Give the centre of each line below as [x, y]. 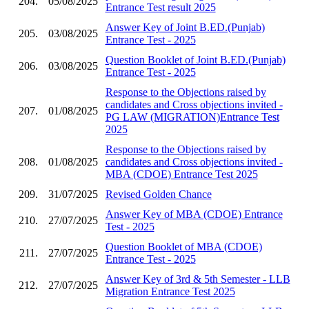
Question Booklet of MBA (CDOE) [183, 246]
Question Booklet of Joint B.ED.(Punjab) [195, 59]
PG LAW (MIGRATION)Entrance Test [192, 117]
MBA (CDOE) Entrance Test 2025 [181, 174]
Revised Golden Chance [158, 194]
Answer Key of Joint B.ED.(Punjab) [185, 27]
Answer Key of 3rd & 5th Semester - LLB [198, 279]
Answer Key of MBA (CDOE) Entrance [194, 214]
